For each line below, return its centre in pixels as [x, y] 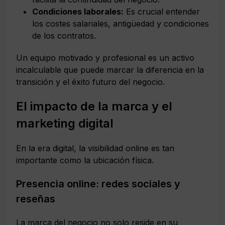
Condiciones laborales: [78, 11]
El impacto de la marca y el [94, 106]
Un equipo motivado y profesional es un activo [105, 58]
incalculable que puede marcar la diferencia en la [110, 70]
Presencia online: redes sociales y [98, 184]
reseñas [36, 199]
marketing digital [65, 123]
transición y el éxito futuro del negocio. [90, 82]
